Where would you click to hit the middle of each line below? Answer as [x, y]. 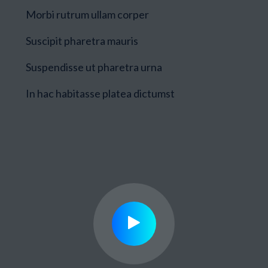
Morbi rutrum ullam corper [87, 14]
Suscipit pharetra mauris [82, 41]
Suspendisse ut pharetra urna [94, 67]
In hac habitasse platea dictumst [100, 93]
